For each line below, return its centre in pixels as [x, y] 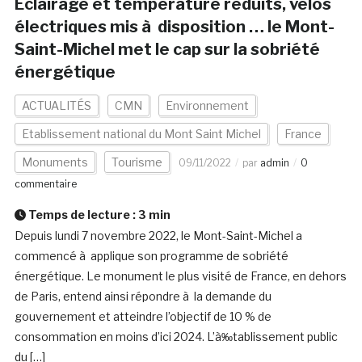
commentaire [45, 184]
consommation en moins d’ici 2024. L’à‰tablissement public [176, 337]
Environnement [207, 106]
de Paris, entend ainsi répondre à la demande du [143, 297]
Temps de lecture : [82, 215]
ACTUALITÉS [56, 106]
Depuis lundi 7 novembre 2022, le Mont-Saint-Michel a [158, 236]
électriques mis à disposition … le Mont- [174, 27]
